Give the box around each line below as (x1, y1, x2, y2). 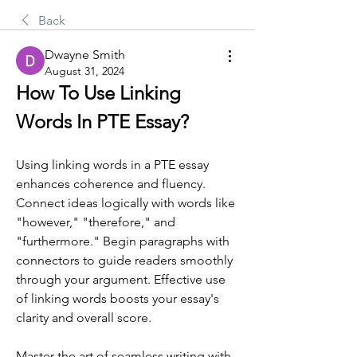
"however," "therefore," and (16, 214, 175, 229)
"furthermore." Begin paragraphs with (16, 233, 229, 249)
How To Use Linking (16, 81, 181, 104)
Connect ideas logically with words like (16, 195, 235, 210)
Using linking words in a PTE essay (16, 157, 209, 172)
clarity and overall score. (16, 310, 151, 325)
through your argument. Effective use (16, 272, 226, 287)
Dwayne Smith (45, 47, 125, 62)
